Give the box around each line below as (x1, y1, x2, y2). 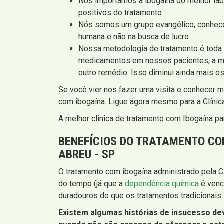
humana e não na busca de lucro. (78, 31, 190, 41)
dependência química (125, 178, 199, 188)
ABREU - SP (58, 147, 115, 161)
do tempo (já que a (58, 178, 125, 188)
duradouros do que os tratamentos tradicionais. (58, 190, 223, 200)
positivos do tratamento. (78, 7, 163, 17)
